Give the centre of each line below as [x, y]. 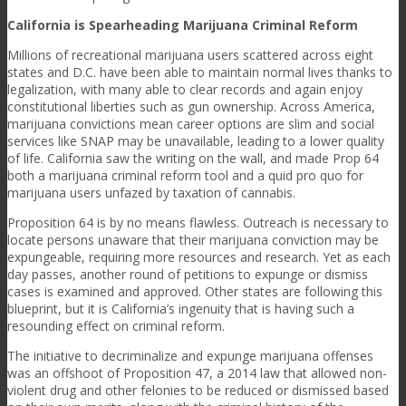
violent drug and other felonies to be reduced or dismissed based [198, 390]
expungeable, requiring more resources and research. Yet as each [199, 256]
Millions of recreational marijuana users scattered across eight [190, 54]
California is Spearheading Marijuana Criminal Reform [183, 24]
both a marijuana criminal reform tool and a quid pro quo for [185, 175]
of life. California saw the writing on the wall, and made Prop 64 [193, 158]
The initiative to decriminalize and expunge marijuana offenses [190, 355]
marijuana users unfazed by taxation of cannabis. [151, 192]
